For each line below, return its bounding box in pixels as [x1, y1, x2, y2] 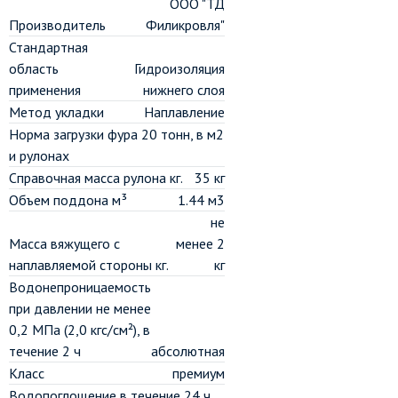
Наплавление [144, 103, 225, 121]
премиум [172, 364, 225, 382]
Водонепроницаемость [9, 278, 151, 296]
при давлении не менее [9, 299, 151, 317]
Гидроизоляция [134, 60, 225, 77]
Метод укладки [9, 103, 104, 121]
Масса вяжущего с [9, 235, 120, 252]
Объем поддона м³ [9, 191, 127, 209]
